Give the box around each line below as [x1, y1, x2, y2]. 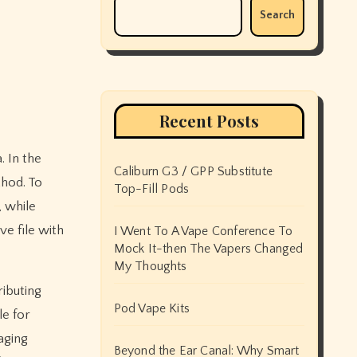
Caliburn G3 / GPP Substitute [113, 164, 273, 178]
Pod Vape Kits [113, 301, 190, 316]
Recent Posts [159, 110, 259, 131]
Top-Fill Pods [113, 182, 190, 196]
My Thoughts [113, 259, 187, 273]
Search [260, 9, 295, 22]
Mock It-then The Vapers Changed [113, 241, 304, 256]
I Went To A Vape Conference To [113, 224, 293, 238]
